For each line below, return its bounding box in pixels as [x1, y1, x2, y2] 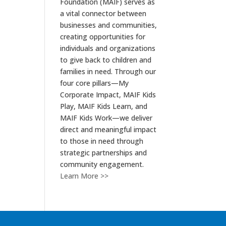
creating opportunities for [60, 32, 146, 41]
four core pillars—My [60, 78, 129, 88]
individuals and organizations [60, 43, 156, 53]
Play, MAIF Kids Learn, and [60, 101, 148, 111]
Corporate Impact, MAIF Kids [60, 90, 156, 99]
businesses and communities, [60, 20, 157, 30]
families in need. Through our [60, 67, 156, 76]
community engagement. [60, 159, 144, 169]
